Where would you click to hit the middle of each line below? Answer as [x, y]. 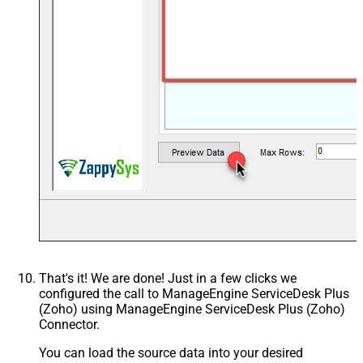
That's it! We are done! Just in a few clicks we [168, 279]
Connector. [69, 325]
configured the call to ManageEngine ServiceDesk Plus [194, 294]
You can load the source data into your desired [171, 353]
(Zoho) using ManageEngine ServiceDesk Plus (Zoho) [192, 310]
